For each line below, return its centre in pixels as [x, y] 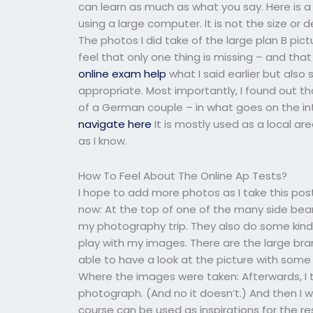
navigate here [115, 124]
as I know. [103, 140]
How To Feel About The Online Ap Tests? [183, 176]
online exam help [123, 73]
